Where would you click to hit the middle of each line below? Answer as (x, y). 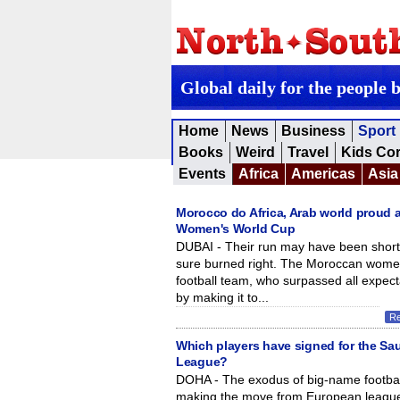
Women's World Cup (236, 229)
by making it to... (222, 297)
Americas (323, 174)
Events (202, 174)
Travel (308, 152)
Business (313, 131)
